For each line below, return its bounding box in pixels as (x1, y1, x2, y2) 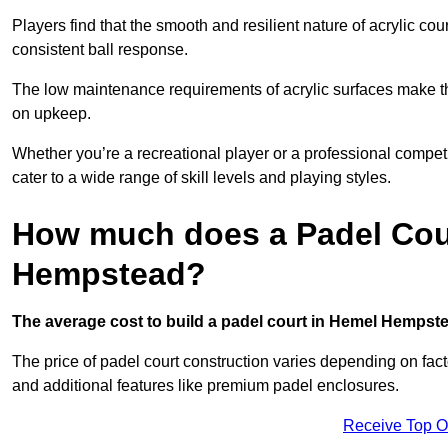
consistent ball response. (12, 40, 188, 58)
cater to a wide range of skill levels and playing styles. (12, 168, 391, 186)
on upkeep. (12, 104, 91, 122)
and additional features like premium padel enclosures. (12, 376, 399, 394)
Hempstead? (12, 255, 206, 292)
